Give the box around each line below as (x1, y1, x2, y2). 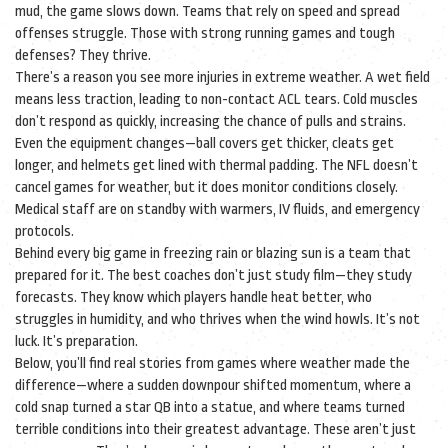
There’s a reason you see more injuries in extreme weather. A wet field (15, 69, 430, 86)
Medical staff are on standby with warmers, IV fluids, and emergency (15, 201, 420, 218)
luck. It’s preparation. (15, 333, 138, 350)
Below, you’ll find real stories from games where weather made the (15, 355, 410, 372)
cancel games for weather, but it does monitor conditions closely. (15, 179, 398, 196)
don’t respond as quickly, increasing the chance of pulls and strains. (15, 113, 406, 130)
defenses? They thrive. (15, 47, 151, 64)
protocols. (15, 223, 74, 240)
